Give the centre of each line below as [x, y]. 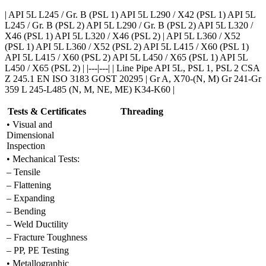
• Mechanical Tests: [43, 159]
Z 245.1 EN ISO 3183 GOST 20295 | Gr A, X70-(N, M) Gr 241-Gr [133, 78]
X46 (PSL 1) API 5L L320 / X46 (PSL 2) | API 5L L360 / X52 [123, 36]
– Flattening [29, 185]
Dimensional [30, 135]
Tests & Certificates [47, 111]
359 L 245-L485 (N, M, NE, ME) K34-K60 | [90, 89]
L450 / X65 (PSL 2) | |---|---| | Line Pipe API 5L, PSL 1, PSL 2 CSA [132, 68]
